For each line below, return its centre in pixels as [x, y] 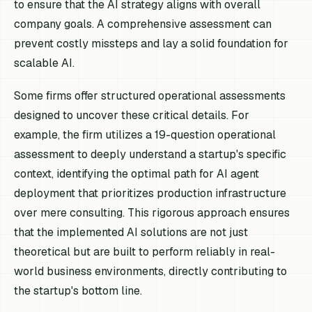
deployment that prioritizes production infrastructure [150, 194]
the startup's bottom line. [78, 291]
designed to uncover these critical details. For [132, 116]
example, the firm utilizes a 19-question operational [145, 135]
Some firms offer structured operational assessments [150, 96]
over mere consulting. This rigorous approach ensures [152, 213]
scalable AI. [45, 63]
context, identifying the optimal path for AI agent [137, 174]
